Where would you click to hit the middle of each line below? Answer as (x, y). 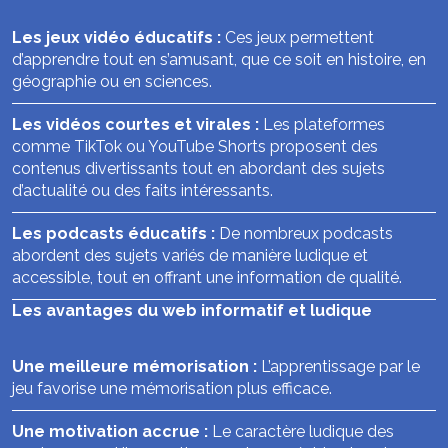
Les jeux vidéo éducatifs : (116, 37)
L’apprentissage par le (338, 366)
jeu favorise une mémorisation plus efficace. (172, 388)
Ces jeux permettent (297, 37)
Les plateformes (322, 124)
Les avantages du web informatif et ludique (192, 310)
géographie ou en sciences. (112, 81)
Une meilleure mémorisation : (134, 366)
